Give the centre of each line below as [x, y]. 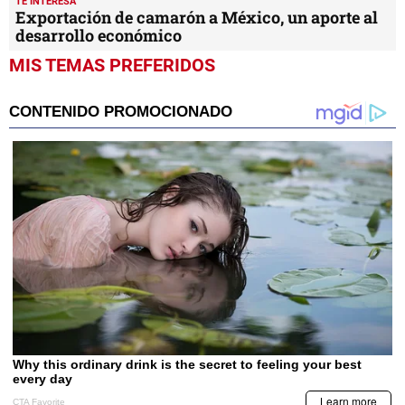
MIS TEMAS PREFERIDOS [112, 66]
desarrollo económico [99, 36]
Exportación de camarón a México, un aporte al [197, 18]
